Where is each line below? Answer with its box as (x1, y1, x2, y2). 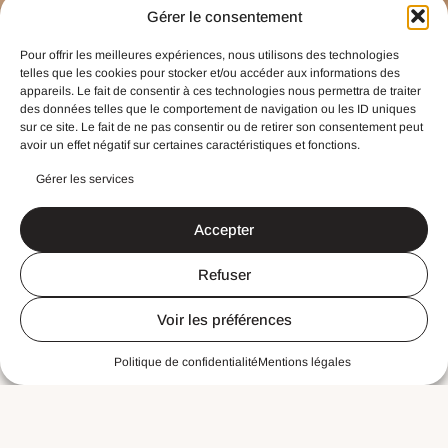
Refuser (197, 265, 251, 283)
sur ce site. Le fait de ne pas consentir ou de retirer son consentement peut (20, 120, 423, 134)
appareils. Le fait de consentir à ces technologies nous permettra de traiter (20, 84, 421, 98)
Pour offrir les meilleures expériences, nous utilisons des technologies (20, 48, 399, 62)
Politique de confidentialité (113, 355, 258, 369)
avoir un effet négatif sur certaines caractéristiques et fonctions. (20, 138, 360, 152)
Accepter (194, 220, 254, 238)
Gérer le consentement (146, 7, 302, 25)
